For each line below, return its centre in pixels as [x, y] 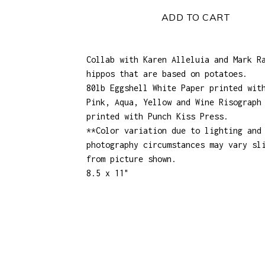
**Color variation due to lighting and [174, 130]
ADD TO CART [196, 17]
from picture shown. [131, 159]
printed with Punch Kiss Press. [157, 116]
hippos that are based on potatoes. [167, 74]
